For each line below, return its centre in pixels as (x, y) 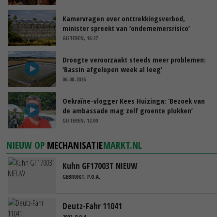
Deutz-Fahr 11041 (92, 206)
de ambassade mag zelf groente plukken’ (128, 110)
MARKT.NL (123, 145)
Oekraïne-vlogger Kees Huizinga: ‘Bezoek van (134, 101)
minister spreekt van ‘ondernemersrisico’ (126, 28)
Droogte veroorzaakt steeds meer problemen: (134, 59)
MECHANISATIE (75, 145)
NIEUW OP (27, 145)
